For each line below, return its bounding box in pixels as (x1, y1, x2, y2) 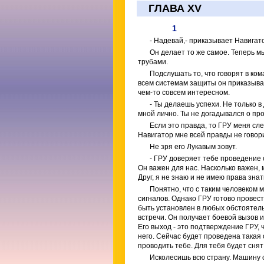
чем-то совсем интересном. (138, 88, 230, 97)
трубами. (138, 58, 168, 66)
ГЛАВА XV (148, 2, 202, 14)
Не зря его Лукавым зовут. (150, 143, 237, 151)
